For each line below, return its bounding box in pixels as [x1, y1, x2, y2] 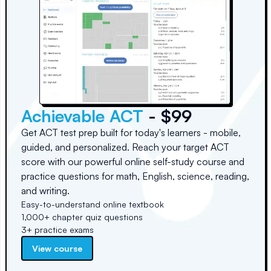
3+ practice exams [21, 224, 94, 235]
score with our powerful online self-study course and [21, 155, 244, 168]
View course [32, 243, 82, 254]
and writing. [21, 184, 70, 197]
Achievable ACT [21, 105, 143, 127]
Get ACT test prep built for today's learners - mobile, [21, 126, 241, 139]
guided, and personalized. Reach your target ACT [21, 141, 229, 154]
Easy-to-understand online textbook [21, 199, 164, 210]
